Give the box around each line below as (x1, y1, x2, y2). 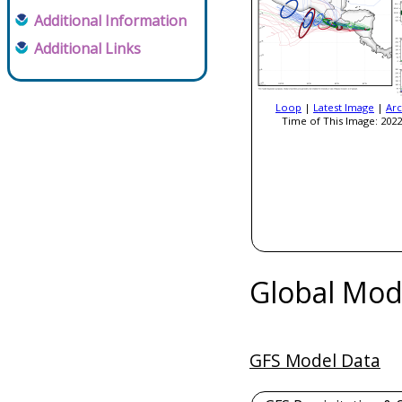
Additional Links (34, 39, 141, 58)
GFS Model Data (249, 347, 380, 372)
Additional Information (34, 11, 187, 31)
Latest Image (313, 100, 374, 114)
